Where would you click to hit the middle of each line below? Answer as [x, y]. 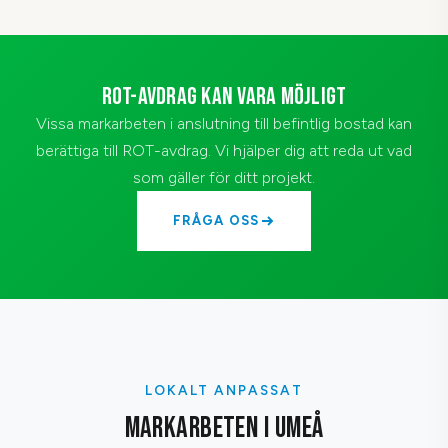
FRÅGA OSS [216, 220]
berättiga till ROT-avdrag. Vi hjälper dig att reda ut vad [224, 150]
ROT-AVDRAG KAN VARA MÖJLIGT [224, 96]
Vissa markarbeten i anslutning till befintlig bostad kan [224, 123]
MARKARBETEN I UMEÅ [224, 428]
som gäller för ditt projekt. [224, 177]
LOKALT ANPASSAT [224, 389]
